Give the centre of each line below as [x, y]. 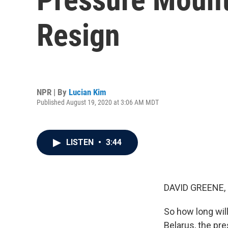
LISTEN [81, 142]
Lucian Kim [88, 92]
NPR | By [53, 92]
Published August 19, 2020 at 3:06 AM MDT [98, 102]
